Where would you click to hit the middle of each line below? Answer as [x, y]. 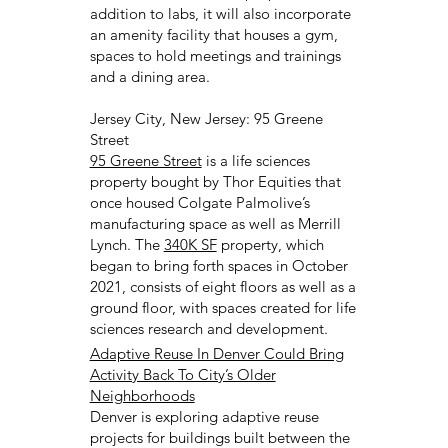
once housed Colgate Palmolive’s [199, 202]
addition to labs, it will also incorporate [220, 13]
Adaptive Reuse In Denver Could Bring [216, 354]
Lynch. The [126, 244]
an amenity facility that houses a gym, [213, 34]
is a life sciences [255, 160]
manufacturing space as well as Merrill [215, 223]
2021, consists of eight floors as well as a [222, 286]
